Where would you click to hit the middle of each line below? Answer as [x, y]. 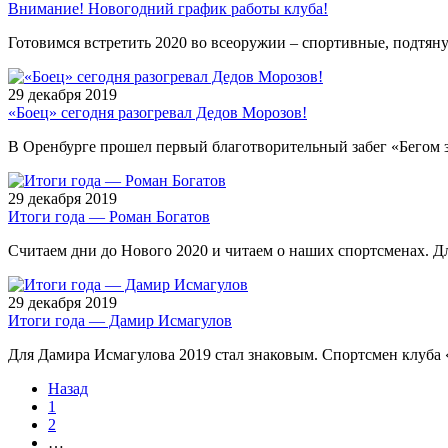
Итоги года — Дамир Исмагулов [120, 320]
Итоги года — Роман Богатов [109, 216]
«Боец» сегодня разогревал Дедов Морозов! [157, 112]
